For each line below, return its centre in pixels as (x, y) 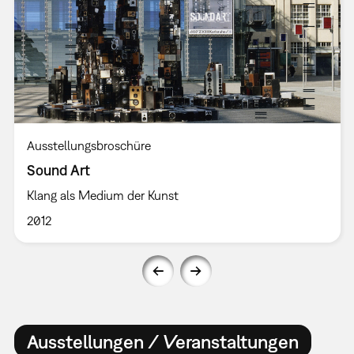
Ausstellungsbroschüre (88, 146)
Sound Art (58, 171)
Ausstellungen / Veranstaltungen (162, 341)
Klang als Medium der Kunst (102, 196)
